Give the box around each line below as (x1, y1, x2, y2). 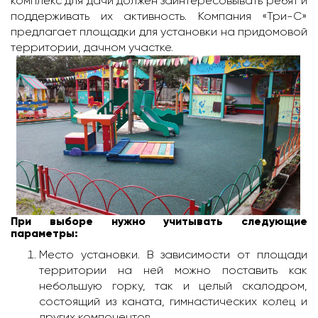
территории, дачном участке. (11, 40, 176, 54)
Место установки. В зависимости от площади (39, 248, 307, 261)
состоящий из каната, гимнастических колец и (39, 295, 307, 308)
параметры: (11, 226, 78, 240)
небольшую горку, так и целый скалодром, (39, 279, 307, 292)
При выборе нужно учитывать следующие (11, 214, 307, 228)
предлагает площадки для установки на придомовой (11, 25, 307, 38)
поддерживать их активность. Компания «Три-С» (11, 9, 307, 23)
